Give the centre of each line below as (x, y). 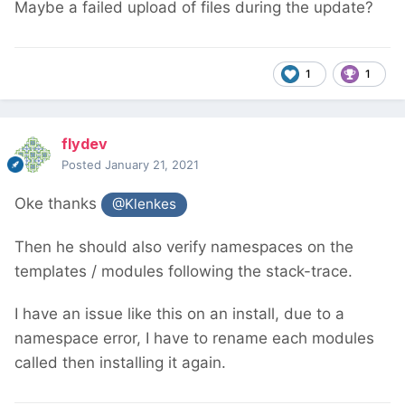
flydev (85, 144)
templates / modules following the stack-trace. (184, 271)
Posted (83, 165)
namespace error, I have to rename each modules (194, 338)
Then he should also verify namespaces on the (184, 246)
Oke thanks (58, 204)
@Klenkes (145, 204)
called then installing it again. (120, 362)
